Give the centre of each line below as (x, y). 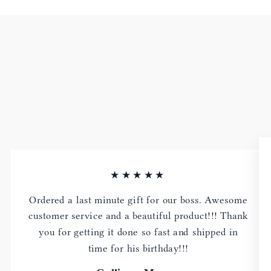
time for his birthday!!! (138, 248)
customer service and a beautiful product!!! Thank (138, 216)
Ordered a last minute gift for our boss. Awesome (138, 200)
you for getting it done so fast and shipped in (138, 232)
